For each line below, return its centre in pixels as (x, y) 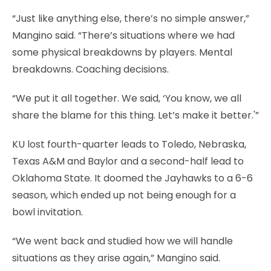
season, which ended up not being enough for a (124, 195)
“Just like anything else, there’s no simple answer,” (131, 18)
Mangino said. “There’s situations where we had (123, 35)
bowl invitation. (47, 212)
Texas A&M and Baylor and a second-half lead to (128, 161)
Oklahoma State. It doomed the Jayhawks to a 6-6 (132, 178)
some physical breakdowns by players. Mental (122, 52)
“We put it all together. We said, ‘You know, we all (127, 98)
